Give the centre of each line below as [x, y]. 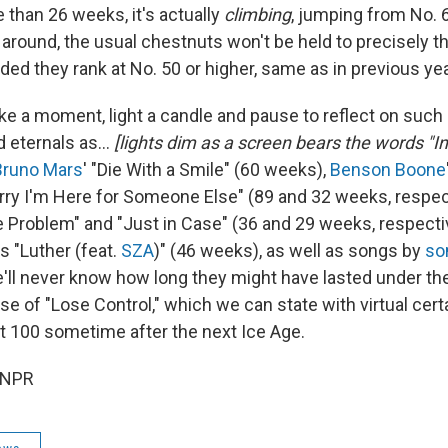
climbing [257, 14]
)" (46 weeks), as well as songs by [289, 250]
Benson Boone [388, 169]
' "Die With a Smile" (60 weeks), [206, 169]
